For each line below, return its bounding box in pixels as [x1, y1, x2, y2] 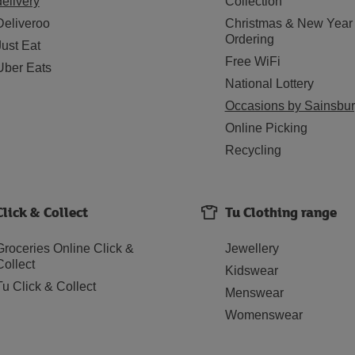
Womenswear [224, 308, 303, 322]
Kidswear [224, 264, 278, 277]
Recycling [224, 143, 281, 157]
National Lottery [224, 77, 314, 90]
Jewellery [224, 242, 279, 255]
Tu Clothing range [224, 202, 337, 222]
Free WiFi [224, 55, 281, 68]
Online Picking [224, 121, 307, 135]
